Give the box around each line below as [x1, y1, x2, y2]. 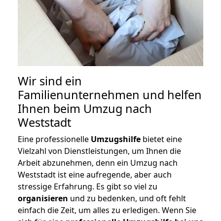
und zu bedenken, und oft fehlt [68, 193, 186, 204]
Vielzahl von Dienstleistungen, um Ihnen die [18, 146, 181, 157]
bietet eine [141, 134, 182, 145]
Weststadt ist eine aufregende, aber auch [18, 169, 172, 181]
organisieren [18, 193, 68, 204]
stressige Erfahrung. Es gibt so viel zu [18, 181, 157, 192]
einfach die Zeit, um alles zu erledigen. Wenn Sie [18, 205, 196, 216]
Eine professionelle [18, 134, 91, 145]
